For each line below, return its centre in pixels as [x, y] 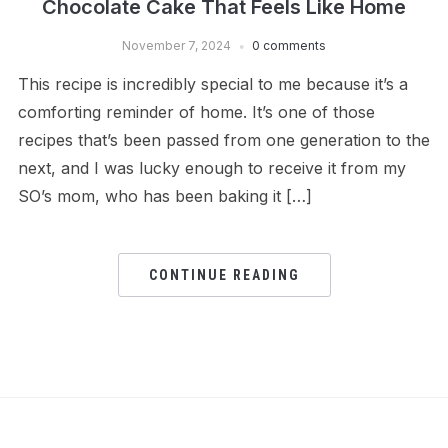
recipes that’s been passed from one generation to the [223, 140]
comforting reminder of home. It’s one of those [196, 112]
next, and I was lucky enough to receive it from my [211, 168]
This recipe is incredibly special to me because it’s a [212, 84]
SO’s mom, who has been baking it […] [164, 196]
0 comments [289, 45]
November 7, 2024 [176, 45]
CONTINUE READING [224, 275]
